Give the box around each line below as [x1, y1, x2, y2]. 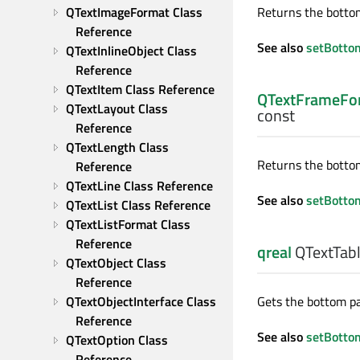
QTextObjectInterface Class [66, 292, 216, 311]
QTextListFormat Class [66, 215, 190, 234]
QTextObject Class [66, 253, 166, 272]
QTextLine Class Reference [66, 176, 213, 195]
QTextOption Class [66, 330, 168, 350]
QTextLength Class [66, 137, 169, 157]
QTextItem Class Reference [66, 80, 215, 99]
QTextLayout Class [66, 99, 168, 118]
